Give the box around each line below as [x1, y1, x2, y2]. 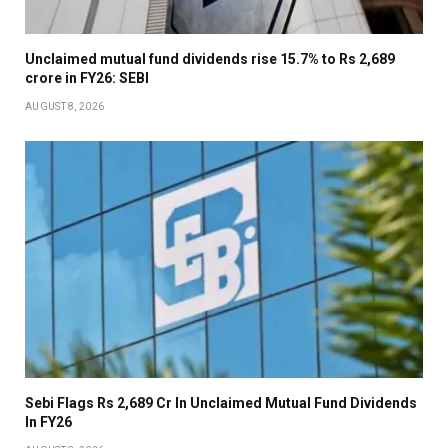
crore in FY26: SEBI [25, 69, 149, 86]
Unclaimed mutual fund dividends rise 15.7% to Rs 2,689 [25, 50, 395, 67]
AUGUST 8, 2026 [25, 100, 105, 112]
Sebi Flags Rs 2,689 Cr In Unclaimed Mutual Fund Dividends [25, 394, 417, 411]
